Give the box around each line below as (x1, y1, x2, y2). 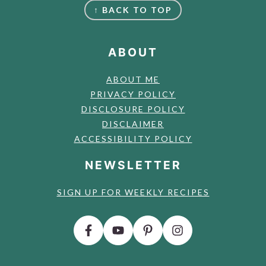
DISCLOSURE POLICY (81, 103, 185, 114)
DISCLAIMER (102, 118, 164, 129)
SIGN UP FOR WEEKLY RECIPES (56, 186, 210, 197)
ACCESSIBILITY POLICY (74, 133, 192, 144)
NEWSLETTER (84, 157, 182, 172)
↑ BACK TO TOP (94, 4, 172, 15)
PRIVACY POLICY (90, 88, 176, 99)
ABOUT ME (106, 74, 160, 84)
